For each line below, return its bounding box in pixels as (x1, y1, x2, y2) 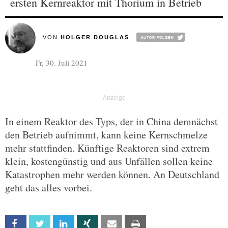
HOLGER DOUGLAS (60, 34, 129, 40)
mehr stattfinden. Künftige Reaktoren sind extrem (5, 141, 210, 155)
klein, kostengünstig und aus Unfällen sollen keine (5, 154, 213, 168)
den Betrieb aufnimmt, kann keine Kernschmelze (5, 128, 208, 141)
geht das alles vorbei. (5, 181, 92, 194)
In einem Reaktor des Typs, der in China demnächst (5, 115, 218, 128)
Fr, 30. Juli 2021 (36, 58, 88, 68)
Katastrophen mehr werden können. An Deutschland (5, 167, 219, 181)
